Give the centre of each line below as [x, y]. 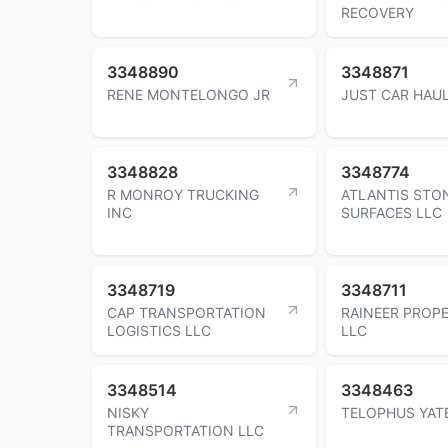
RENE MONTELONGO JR [188, 94]
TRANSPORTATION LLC [185, 430]
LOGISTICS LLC [159, 330]
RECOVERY [377, 12]
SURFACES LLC [391, 212]
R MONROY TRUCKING [183, 194]
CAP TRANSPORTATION [186, 312]
